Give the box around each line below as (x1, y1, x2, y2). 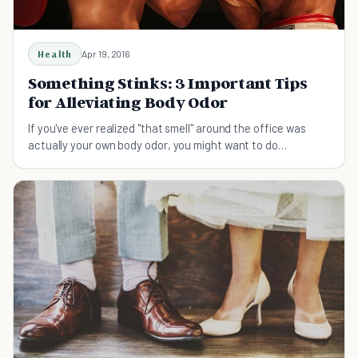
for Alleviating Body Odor (28, 92, 228, 112)
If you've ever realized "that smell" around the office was (28, 120, 307, 135)
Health (38, 47, 73, 60)
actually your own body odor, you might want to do (28, 137, 278, 152)
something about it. (28, 153, 125, 169)
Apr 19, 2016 (82, 47, 131, 59)
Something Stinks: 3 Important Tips (28, 73, 308, 93)
